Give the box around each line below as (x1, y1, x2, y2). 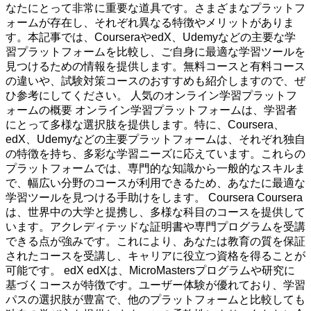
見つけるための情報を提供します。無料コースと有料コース (6, 60, 305, 73)
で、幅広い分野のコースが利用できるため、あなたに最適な (6, 177, 305, 190)
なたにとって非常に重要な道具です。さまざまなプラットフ (6, 2, 305, 15)
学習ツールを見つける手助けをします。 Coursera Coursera (6, 192, 303, 204)
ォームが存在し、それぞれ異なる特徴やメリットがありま (6, 17, 294, 29)
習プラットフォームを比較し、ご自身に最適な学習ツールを (6, 46, 305, 58)
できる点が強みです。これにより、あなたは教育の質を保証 (6, 235, 305, 248)
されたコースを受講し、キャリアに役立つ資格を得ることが (6, 250, 305, 262)
